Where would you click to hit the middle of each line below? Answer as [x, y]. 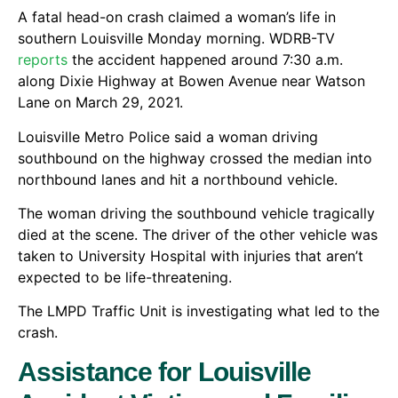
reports [43, 60]
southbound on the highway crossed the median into [195, 158]
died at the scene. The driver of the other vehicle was [198, 235]
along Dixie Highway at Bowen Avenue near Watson [191, 81]
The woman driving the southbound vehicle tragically [196, 214]
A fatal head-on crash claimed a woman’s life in [177, 17]
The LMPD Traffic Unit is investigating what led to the [199, 311]
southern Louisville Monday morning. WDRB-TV [176, 39]
